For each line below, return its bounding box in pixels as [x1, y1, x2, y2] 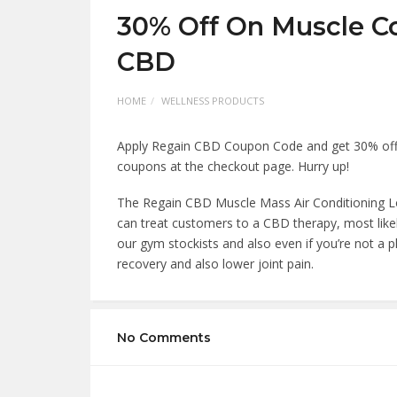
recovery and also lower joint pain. [117, 255, 314, 272]
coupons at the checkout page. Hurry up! [117, 158, 349, 175]
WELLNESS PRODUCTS [161, 94, 264, 107]
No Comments [117, 330, 211, 346]
